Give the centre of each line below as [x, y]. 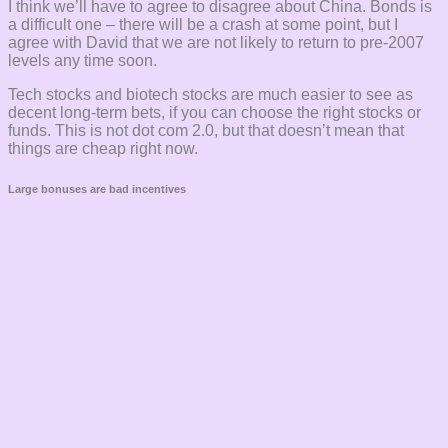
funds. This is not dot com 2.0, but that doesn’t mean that [206, 130]
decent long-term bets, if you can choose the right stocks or [214, 112]
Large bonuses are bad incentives [97, 188]
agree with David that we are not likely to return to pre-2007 [216, 42]
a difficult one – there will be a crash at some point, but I [203, 24]
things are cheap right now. [103, 148]
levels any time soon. [82, 60]
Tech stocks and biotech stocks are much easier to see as [210, 94]
